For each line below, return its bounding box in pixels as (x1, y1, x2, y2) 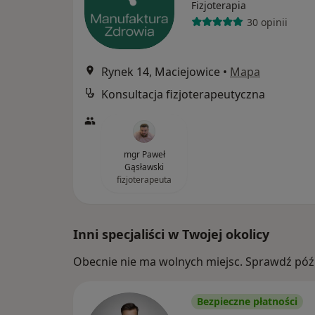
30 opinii (246, 15, 288, 29)
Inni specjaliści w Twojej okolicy (73, 226, 269, 243)
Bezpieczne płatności (197, 295, 297, 308)
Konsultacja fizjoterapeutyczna (101, 86, 265, 102)
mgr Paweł (123, 148, 165, 160)
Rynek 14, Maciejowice (101, 64, 220, 79)
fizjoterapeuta (117, 174, 172, 186)
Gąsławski (124, 161, 164, 173)
